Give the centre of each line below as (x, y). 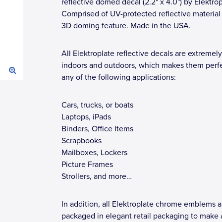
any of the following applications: (119, 77)
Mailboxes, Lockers (94, 153)
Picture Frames (87, 165)
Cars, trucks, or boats (97, 105)
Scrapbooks (82, 141)
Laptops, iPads (86, 117)
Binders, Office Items (97, 129)
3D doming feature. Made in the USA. (126, 26)
